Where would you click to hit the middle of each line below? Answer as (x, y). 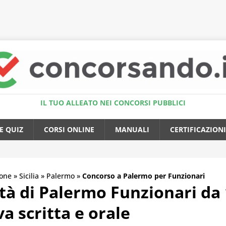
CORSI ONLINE (69, 130)
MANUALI (132, 130)
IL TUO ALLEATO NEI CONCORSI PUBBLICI (113, 103)
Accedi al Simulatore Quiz (117, 12)
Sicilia (29, 176)
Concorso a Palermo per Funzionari (144, 176)
